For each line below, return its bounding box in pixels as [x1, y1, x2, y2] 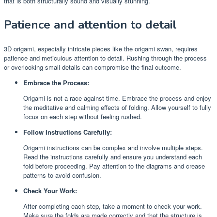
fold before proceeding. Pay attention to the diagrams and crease [23, 161, 205, 170]
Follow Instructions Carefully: [23, 127, 112, 137]
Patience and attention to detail [4, 16, 177, 32]
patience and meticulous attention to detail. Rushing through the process [4, 53, 207, 62]
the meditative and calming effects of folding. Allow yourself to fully [23, 102, 211, 112]
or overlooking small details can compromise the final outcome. [4, 62, 181, 72]
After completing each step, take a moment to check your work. [23, 201, 202, 211]
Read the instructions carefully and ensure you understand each [23, 152, 202, 161]
